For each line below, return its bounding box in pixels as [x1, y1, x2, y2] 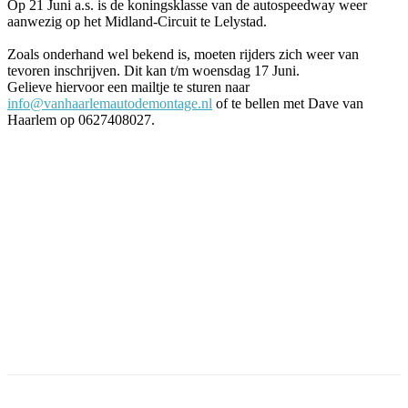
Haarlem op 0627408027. [7, 111, 155, 127]
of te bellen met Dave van [212, 95, 363, 111]
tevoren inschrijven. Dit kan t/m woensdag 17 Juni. [7, 62, 300, 78]
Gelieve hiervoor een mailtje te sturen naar [7, 78, 250, 95]
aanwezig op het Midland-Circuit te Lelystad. [7, 13, 267, 29]
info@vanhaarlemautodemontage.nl [7, 95, 212, 111]
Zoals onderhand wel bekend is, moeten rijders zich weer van [7, 46, 359, 62]
